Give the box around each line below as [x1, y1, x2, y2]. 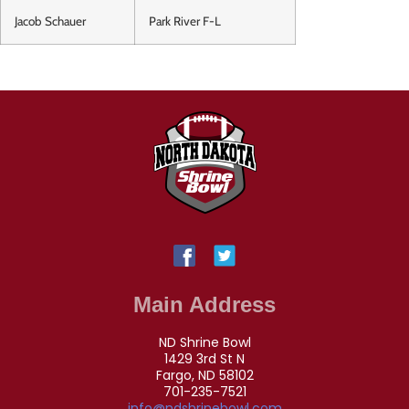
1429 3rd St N [164, 349, 245, 368]
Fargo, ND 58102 [155, 365, 254, 384]
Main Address [133, 291, 276, 317]
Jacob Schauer [15, 14, 86, 29]
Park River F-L [149, 14, 221, 29]
